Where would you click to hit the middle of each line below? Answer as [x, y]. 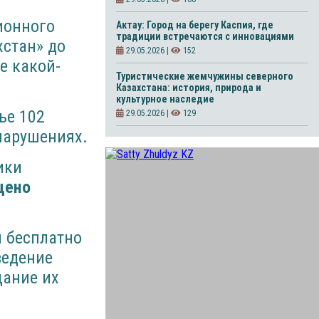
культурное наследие [165, 99]
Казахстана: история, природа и [189, 88]
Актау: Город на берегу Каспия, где [195, 25]
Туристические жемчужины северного [205, 76]
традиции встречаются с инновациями [205, 36]
